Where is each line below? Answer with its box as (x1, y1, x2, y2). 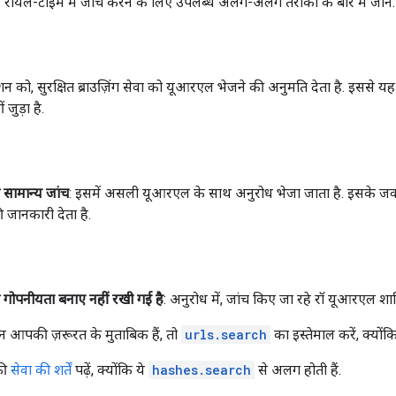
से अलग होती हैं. (255, 361, 341, 378)
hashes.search (152, 361, 251, 378)
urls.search (185, 325, 267, 343)
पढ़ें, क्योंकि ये (72, 361, 148, 378)
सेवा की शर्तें (11, 361, 72, 378)
